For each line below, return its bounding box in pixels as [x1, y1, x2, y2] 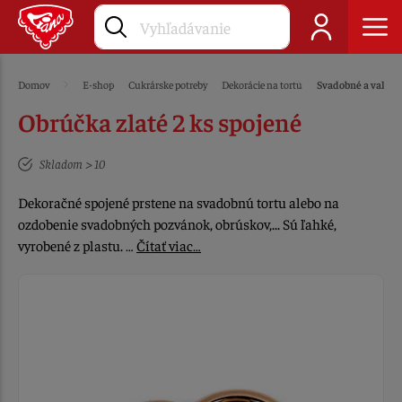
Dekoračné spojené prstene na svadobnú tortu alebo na [18, 193, 339, 211]
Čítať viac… [136, 236, 201, 254]
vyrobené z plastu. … [18, 236, 136, 254]
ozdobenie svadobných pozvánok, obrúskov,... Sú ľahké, [18, 214, 336, 232]
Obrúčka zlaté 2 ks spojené [18, 106, 301, 137]
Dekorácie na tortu [222, 77, 303, 92]
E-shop [83, 77, 115, 92]
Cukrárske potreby [128, 77, 208, 92]
